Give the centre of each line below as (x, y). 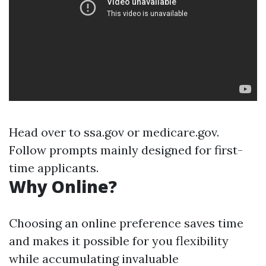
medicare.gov (180, 132)
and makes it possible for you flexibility (119, 241)
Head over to (46, 132)
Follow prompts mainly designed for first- (126, 150)
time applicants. (54, 168)
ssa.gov (104, 132)
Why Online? (63, 186)
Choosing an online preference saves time (126, 223)
